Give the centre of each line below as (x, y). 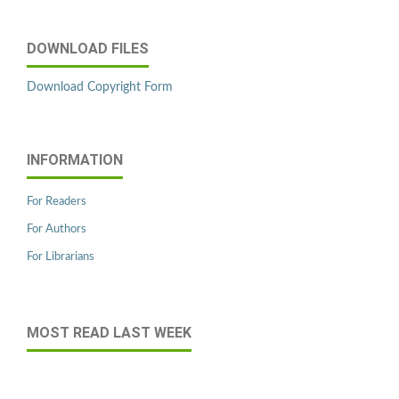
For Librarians (61, 257)
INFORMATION (75, 160)
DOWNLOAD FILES (88, 49)
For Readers (57, 202)
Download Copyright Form (100, 88)
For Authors (57, 230)
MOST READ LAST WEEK (109, 333)
